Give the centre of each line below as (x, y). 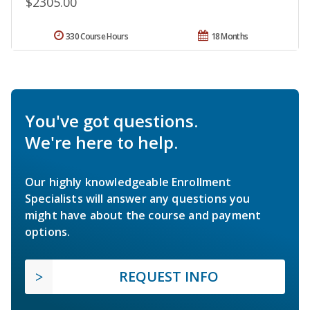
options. (48, 232)
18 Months (229, 37)
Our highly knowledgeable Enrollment (128, 182)
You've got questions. (111, 121)
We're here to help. (101, 143)
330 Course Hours (97, 37)
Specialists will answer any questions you (138, 199)
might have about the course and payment (143, 216)
